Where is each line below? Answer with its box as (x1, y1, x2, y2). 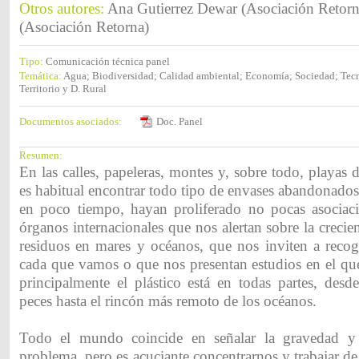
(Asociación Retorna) (19, 19, 149, 35)
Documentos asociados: (19, 115, 122, 127)
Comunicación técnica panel (46, 55, 170, 67)
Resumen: (19, 149, 63, 161)
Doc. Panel (156, 115, 203, 127)
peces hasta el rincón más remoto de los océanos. (19, 293, 317, 309)
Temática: (19, 70, 63, 82)
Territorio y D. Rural (19, 83, 107, 95)
